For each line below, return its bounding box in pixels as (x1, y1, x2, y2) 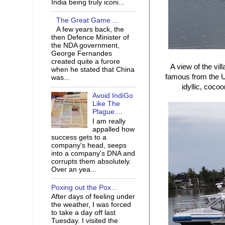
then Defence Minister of (51, 34, 129, 42)
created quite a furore (51, 58, 120, 66)
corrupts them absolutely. (51, 157, 131, 165)
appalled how (92, 125, 135, 133)
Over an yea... (51, 165, 96, 173)
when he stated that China (51, 66, 135, 74)
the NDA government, (51, 42, 120, 50)
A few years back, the (56, 26, 125, 34)
